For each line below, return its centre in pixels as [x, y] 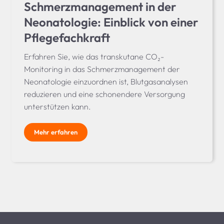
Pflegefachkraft [67, 38]
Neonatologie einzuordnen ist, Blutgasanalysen [106, 82]
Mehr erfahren [56, 132]
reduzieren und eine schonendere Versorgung [105, 94]
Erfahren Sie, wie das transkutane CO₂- [94, 57]
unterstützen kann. [58, 107]
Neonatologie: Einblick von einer [111, 22]
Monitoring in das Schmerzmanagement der [102, 69]
